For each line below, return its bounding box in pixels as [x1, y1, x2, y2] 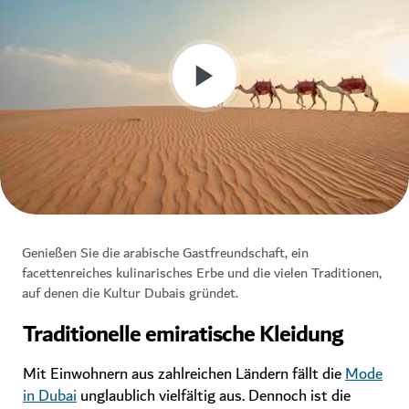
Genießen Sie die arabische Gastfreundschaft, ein [22, 241, 309, 266]
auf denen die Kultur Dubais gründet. [22, 281, 238, 306]
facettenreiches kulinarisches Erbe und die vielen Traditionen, [22, 261, 382, 286]
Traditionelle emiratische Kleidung [23, 315, 343, 356]
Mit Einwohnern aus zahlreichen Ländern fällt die [23, 361, 345, 388]
